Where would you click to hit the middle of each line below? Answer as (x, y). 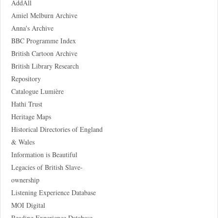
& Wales (23, 142)
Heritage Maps (31, 116)
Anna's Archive (32, 28)
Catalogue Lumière (37, 91)
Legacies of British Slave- (47, 167)
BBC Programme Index (43, 40)
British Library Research (45, 66)
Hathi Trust (27, 104)
